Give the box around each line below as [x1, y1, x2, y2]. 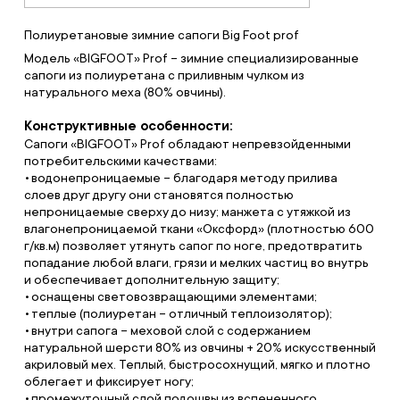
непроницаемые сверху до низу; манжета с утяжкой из [23, 204, 351, 219]
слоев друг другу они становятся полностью [23, 187, 294, 202]
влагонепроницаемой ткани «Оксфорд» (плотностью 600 [23, 221, 374, 236]
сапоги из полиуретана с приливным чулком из [23, 68, 304, 82]
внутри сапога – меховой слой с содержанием [30, 323, 311, 337]
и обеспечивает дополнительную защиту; [23, 272, 279, 287]
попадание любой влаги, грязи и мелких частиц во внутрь [23, 255, 369, 270]
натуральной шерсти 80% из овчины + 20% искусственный [23, 340, 376, 354]
